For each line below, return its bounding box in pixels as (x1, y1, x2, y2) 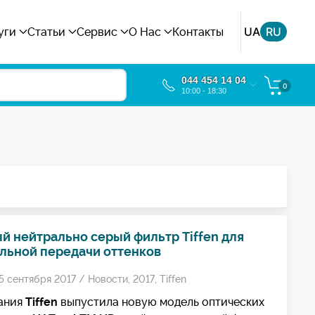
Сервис (77, 25, 117, 39)
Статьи (27, 25, 65, 39)
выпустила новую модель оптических (57, 295, 264, 309)
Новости (87, 274, 128, 285)
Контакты (172, 25, 224, 39)
